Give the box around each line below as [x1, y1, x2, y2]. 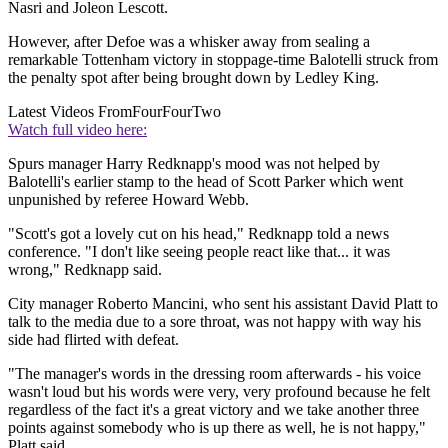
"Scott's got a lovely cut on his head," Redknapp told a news [8, 225, 389, 243]
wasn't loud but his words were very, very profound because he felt [8, 383, 430, 401]
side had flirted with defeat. [8, 331, 179, 349]
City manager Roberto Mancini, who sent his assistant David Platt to [8, 295, 438, 313]
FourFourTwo [132, 103, 221, 121]
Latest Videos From [8, 103, 132, 121]
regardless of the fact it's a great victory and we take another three [8, 401, 419, 419]
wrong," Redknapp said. [8, 261, 162, 279]
